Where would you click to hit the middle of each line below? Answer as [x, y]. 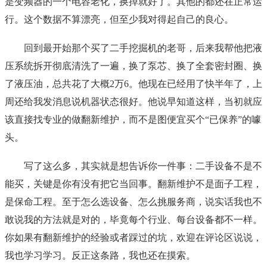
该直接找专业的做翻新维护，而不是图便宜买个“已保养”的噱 [133, 120]
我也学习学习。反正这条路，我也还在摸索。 [100, 256]
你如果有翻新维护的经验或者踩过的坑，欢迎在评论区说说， [133, 238]
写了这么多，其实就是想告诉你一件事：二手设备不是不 [143, 166]
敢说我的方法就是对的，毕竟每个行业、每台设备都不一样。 [133, 220]
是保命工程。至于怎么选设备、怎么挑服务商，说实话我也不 [133, 202]
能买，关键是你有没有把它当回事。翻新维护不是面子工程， [133, 184]
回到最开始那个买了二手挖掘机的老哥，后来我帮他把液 [143, 48]
